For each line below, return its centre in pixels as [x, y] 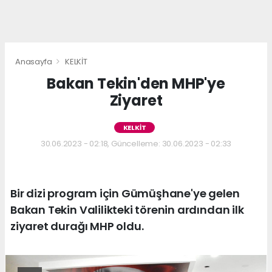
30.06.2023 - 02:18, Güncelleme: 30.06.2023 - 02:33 [136, 143]
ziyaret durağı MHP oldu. [77, 226]
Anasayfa [35, 61]
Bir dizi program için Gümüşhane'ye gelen [125, 193]
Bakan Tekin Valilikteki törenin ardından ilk [127, 209]
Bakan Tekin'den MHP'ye [136, 83]
